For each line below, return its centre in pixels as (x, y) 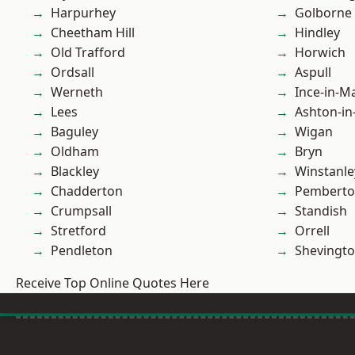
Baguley (74, 132)
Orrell (312, 231)
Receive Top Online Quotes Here (113, 283)
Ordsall (73, 73)
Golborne (323, 13)
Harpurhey (83, 13)
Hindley (317, 33)
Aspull (313, 73)
